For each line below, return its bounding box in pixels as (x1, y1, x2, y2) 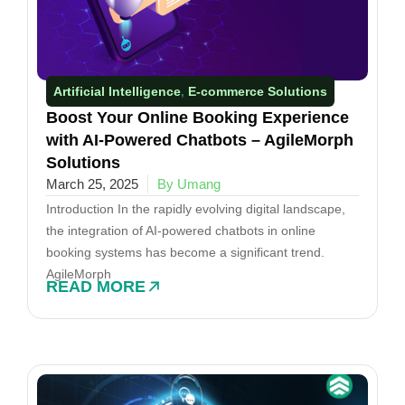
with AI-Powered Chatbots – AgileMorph (46, 130, 353, 149)
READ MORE (46, 277, 146, 296)
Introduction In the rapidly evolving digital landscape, (46, 201, 345, 216)
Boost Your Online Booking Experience (46, 108, 349, 127)
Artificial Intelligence (53, 83, 181, 99)
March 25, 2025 (46, 175, 138, 192)
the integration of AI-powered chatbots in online (46, 222, 316, 238)
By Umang (157, 175, 221, 192)
